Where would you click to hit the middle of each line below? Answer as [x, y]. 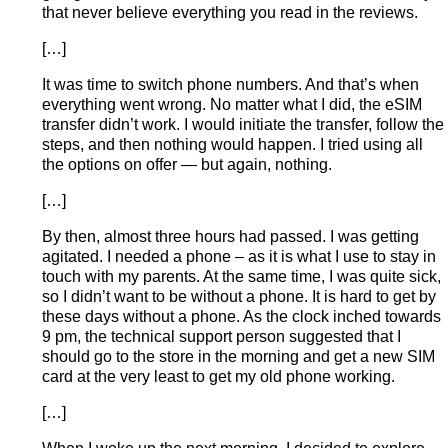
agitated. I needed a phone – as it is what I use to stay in [239, 256]
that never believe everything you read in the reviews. [230, 12]
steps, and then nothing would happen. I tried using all [232, 144]
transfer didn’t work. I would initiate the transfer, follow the [243, 124]
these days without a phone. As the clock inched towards [241, 316]
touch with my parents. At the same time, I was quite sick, [241, 276]
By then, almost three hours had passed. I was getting [230, 236]
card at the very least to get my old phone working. [218, 376]
